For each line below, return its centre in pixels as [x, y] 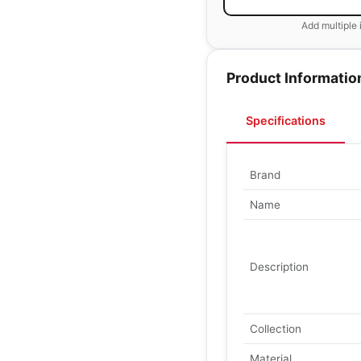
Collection [276, 329]
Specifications [286, 120]
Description [279, 267]
